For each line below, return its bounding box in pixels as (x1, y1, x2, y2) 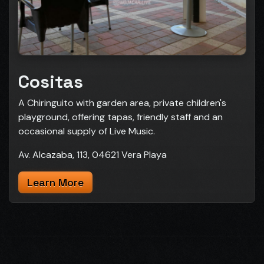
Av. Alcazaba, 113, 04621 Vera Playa (18, 148, 167, 161)
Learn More (27, 175, 84, 189)
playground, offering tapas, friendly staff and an (18, 110, 223, 123)
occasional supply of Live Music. (18, 124, 155, 137)
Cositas (18, 70, 83, 93)
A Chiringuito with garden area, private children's (18, 96, 226, 109)
